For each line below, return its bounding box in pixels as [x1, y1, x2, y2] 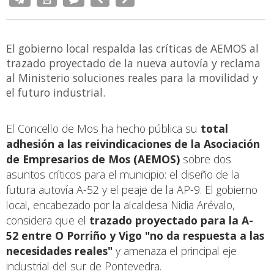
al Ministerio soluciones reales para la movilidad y [6, 70, 258, 85]
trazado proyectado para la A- [89, 212, 253, 228]
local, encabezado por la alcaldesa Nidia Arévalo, [6, 197, 235, 212]
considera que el [6, 212, 89, 228]
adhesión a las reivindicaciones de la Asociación [6, 136, 260, 151]
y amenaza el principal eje [113, 243, 237, 258]
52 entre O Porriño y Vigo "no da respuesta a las [6, 228, 264, 243]
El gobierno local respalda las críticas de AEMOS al [6, 40, 259, 56]
